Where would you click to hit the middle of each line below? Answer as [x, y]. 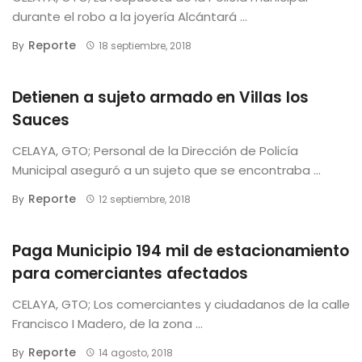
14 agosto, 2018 [135, 352]
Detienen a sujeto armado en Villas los [160, 97]
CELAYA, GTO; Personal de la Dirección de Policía [155, 150]
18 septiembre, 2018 [145, 45]
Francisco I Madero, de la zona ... [107, 323]
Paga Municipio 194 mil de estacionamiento [181, 250]
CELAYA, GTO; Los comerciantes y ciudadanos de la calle [181, 304]
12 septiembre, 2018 [144, 199]
